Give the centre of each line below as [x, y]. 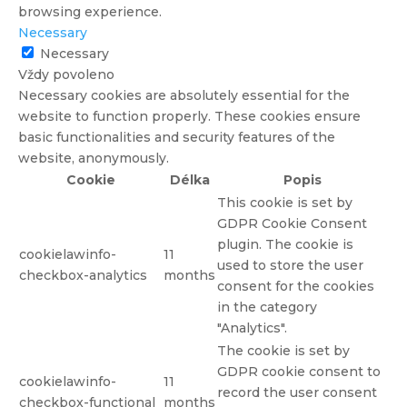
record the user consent [297, 392]
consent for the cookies [296, 286]
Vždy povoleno [66, 74]
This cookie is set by [285, 202]
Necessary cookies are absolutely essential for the [184, 95]
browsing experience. [90, 11]
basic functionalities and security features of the [177, 137]
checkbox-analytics [83, 275]
